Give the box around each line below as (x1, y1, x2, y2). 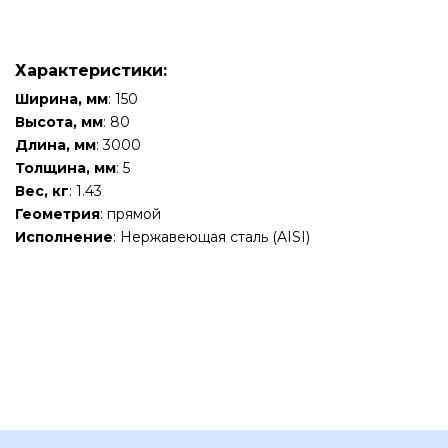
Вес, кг (15, 182, 69, 200)
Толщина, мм (15, 159, 116, 177)
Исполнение (15, 228, 113, 246)
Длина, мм (15, 136, 96, 154)
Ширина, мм (15, 90, 108, 108)
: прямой (100, 205, 161, 223)
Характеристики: (15, 61, 167, 80)
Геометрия (15, 205, 100, 223)
